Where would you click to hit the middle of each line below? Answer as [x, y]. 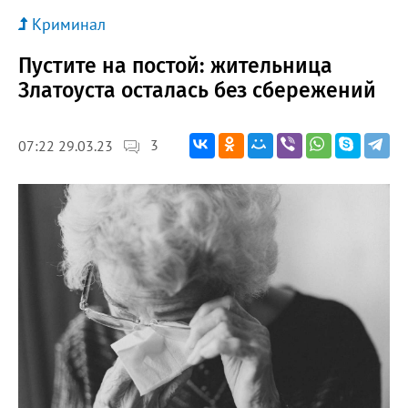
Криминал [69, 24]
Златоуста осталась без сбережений [197, 90]
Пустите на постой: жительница [175, 65]
